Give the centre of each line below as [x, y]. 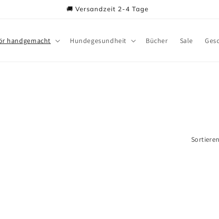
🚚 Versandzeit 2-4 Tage [108, 9]
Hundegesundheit [98, 40]
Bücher [157, 40]
